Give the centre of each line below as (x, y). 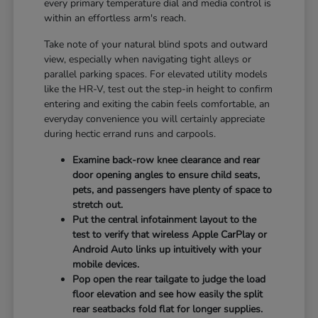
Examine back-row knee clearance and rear (166, 160)
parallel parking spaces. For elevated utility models (156, 74)
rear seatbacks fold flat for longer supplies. (168, 309)
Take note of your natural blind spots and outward (156, 44)
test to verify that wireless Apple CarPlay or (170, 234)
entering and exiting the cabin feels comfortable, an (157, 104)
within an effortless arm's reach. (115, 18)
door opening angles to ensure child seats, (166, 175)
